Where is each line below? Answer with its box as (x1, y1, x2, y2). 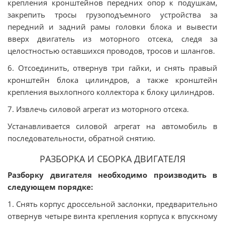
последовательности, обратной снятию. (8, 133, 155, 143)
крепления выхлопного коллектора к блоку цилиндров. (8, 87, 214, 97)
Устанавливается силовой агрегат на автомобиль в (8, 121, 217, 131)
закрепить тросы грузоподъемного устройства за (8, 10, 217, 20)
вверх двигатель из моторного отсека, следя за (8, 34, 217, 44)
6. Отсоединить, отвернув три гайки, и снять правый (8, 63, 217, 73)
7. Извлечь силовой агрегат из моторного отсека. (8, 104, 189, 114)
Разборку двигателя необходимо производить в (8, 170, 217, 180)
